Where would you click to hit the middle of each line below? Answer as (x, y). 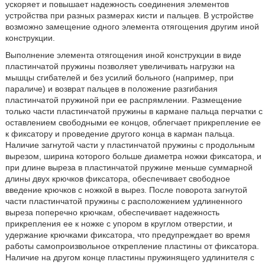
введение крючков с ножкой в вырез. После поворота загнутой (126, 190)
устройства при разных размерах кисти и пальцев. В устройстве (129, 15)
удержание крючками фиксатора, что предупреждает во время (127, 235)
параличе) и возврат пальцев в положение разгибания (111, 89)
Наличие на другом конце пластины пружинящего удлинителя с (130, 257)
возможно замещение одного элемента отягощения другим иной (132, 27)
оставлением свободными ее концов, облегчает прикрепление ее (133, 122)
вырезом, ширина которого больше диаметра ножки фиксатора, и (133, 156)
